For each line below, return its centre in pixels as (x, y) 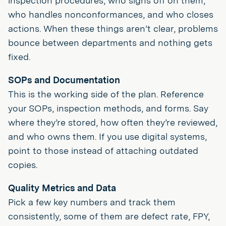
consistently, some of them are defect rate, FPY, (109, 216)
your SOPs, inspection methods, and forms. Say (108, 108)
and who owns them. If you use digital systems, (107, 136)
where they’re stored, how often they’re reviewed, (113, 122)
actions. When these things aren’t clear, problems (113, 29)
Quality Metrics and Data (62, 188)
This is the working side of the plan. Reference (106, 94)
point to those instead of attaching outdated (103, 151)
